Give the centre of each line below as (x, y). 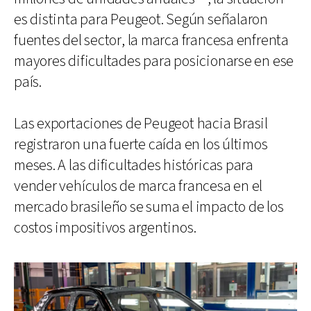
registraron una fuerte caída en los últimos (141, 144)
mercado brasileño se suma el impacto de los (149, 207)
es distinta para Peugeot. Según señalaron (141, 19)
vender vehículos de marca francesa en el (138, 186)
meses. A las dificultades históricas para (134, 165)
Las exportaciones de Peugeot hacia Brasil (141, 124)
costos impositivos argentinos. (105, 228)
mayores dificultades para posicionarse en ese (154, 61)
